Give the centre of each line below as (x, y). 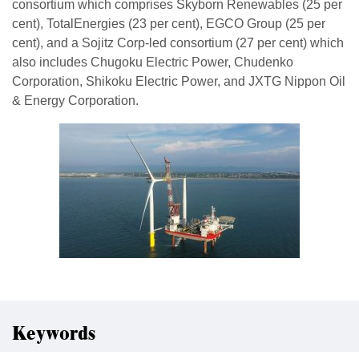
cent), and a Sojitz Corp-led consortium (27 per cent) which (178, 43)
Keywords (54, 334)
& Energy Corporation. (75, 101)
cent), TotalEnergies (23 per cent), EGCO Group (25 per (169, 24)
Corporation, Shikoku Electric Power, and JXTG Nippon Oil (179, 81)
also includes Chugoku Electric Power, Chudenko (153, 62)
